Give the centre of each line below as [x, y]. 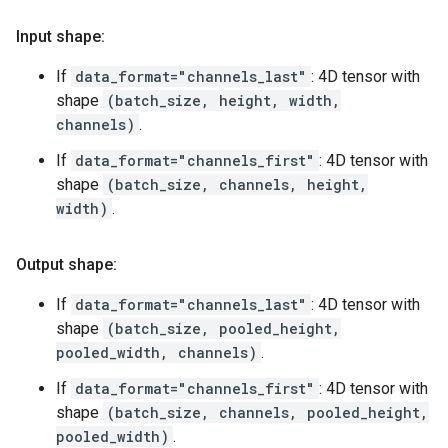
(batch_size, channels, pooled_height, [268, 412]
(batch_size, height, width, [224, 100]
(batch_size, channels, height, [237, 184]
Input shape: [60, 36]
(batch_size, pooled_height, [224, 328]
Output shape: [66, 264]
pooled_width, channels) [156, 352]
